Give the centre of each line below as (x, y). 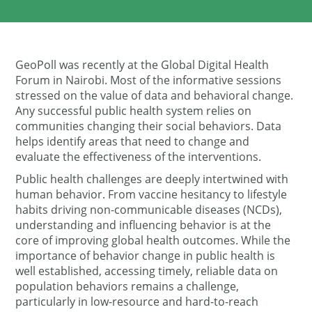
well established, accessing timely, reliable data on (147, 271)
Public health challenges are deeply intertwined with (152, 179)
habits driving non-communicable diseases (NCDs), (149, 210)
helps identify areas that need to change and (133, 141)
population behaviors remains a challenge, (127, 286)
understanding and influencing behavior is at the (143, 225)
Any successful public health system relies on (134, 111)
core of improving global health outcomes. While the (153, 240)
